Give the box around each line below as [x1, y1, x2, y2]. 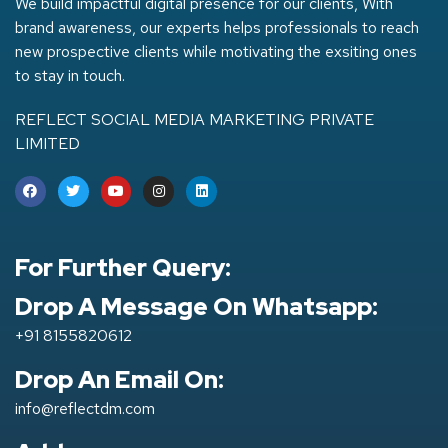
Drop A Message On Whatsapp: [15, 290, 378, 322]
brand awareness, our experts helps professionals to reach [15, 16, 419, 38]
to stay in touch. [15, 64, 125, 86]
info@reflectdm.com [15, 397, 155, 419]
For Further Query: [15, 251, 231, 283]
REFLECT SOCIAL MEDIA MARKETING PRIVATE [15, 108, 374, 130]
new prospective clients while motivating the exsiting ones [15, 40, 417, 62]
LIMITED [15, 132, 80, 154]
